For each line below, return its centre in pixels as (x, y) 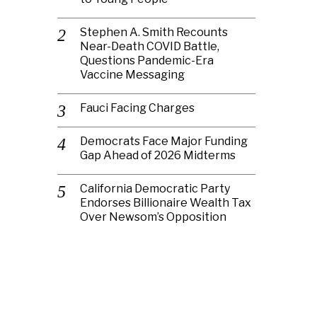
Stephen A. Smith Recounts (154, 32)
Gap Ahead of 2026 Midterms (158, 155)
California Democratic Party (155, 189)
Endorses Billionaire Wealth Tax (166, 203)
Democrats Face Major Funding (164, 141)
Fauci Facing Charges (137, 108)
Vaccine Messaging (132, 75)
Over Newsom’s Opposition (153, 217)
